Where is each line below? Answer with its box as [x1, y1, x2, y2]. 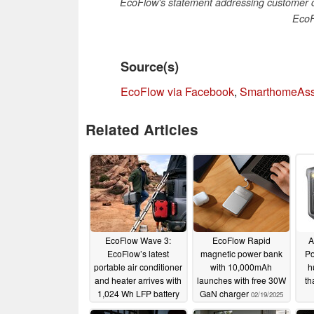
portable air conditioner [94, 261, 182, 273]
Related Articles [86, 118, 198, 139]
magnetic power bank [200, 247, 282, 260]
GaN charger [199, 287, 251, 300]
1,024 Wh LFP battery [97, 287, 179, 300]
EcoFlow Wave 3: [105, 234, 171, 247]
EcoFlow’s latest [107, 247, 169, 260]
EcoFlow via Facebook [121, 83, 234, 100]
